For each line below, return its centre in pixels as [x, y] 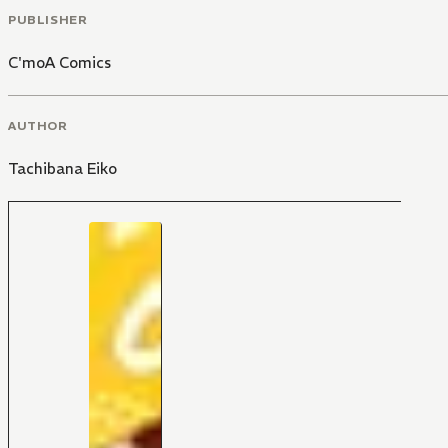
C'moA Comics [59, 62]
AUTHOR [38, 125]
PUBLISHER [48, 19]
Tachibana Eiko [62, 168]
